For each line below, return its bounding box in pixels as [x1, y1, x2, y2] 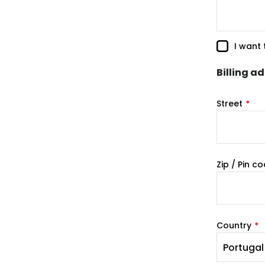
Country [216, 219, 251, 231]
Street [216, 98, 243, 109]
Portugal [222, 241, 264, 254]
